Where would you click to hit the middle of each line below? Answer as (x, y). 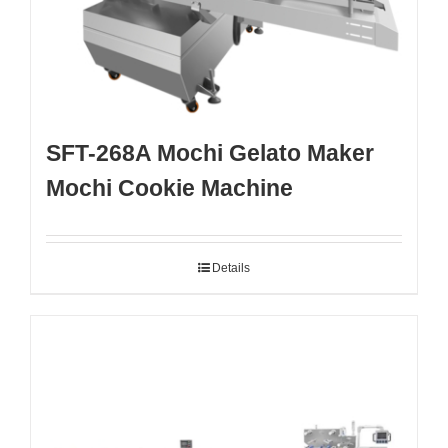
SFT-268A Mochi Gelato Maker (210, 152)
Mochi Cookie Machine (169, 187)
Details (231, 267)
